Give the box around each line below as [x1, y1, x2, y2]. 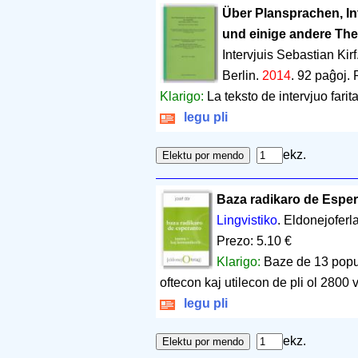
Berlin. [221, 68, 262, 82]
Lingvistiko [217, 213, 278, 227]
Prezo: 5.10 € [217, 233, 292, 248]
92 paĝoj [296, 68, 347, 82]
